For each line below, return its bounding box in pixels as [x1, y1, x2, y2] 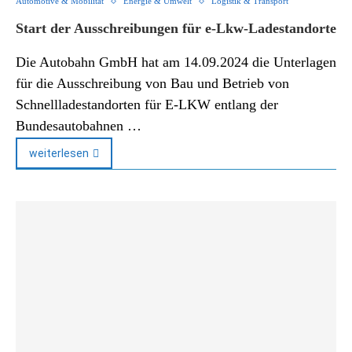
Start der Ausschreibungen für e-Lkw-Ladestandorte [16, 20, 336, 36]
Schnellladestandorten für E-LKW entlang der [16, 97, 278, 112]
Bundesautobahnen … [16, 118, 141, 134]
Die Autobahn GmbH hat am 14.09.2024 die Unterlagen [16, 54, 336, 70]
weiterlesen [29, 147, 89, 159]
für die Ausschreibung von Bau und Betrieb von [16, 75, 289, 91]
